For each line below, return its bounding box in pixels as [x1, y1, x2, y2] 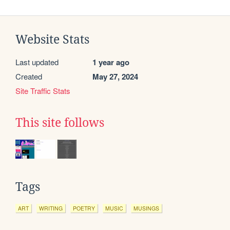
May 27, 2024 [92, 70, 138, 82]
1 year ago [92, 56, 129, 68]
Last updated [15, 56, 59, 67]
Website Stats [15, 32, 89, 46]
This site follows [15, 116, 104, 129]
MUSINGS [133, 204, 159, 212]
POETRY [73, 204, 95, 212]
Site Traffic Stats [15, 85, 70, 96]
